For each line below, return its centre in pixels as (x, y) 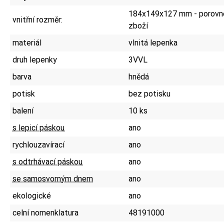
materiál (27, 42)
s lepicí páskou (38, 127)
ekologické (32, 195)
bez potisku (149, 93)
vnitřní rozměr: (37, 19)
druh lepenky (35, 59)
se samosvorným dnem (53, 178)
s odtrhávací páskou (47, 161)
